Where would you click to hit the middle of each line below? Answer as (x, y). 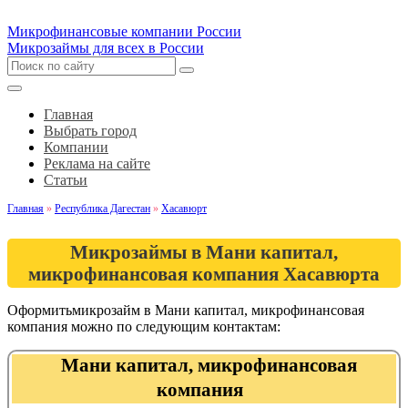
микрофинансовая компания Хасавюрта (204, 274)
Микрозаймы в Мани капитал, (204, 252)
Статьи (66, 180)
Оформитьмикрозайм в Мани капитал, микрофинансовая (186, 310)
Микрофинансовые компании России (124, 31)
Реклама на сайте (97, 163)
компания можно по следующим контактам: (144, 326)
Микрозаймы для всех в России (106, 48)
